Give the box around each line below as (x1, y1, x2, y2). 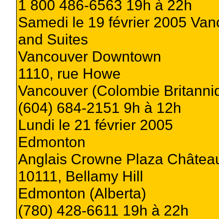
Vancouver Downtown (18, 47, 161, 65)
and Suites (18, 30, 88, 47)
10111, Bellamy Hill (18, 167, 143, 184)
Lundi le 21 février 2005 (18, 116, 173, 133)
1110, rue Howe (18, 65, 121, 82)
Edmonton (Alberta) (18, 184, 146, 201)
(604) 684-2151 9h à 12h (18, 99, 181, 116)
